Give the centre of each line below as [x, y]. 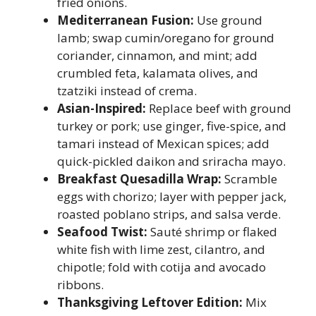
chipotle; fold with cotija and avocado [162, 267]
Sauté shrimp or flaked [212, 232]
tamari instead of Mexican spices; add [163, 144]
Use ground [228, 20]
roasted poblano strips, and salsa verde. [169, 214]
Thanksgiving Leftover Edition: [150, 302]
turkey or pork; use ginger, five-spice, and [172, 126]
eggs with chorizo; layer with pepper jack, [172, 196]
